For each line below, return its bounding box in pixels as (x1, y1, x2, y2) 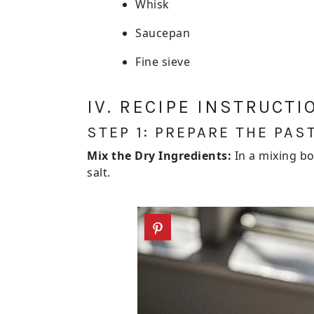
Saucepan (135, 25, 190, 41)
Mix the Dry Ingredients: (87, 148, 231, 163)
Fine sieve (135, 54, 190, 69)
